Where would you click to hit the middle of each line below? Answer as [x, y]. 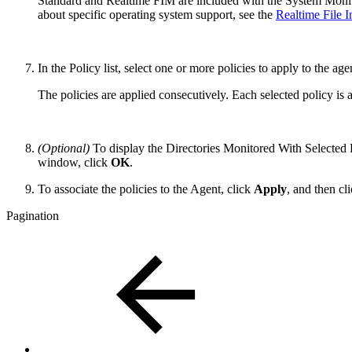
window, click [74, 162]
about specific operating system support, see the [157, 14]
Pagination [33, 215]
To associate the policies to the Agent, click [146, 189]
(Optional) [64, 148]
